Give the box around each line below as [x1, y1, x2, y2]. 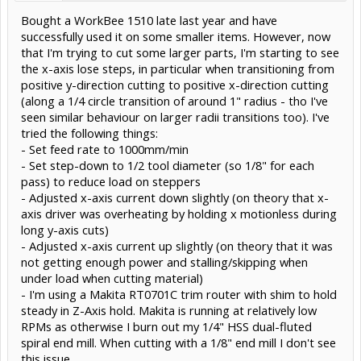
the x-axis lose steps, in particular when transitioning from [21, 60, 334, 77]
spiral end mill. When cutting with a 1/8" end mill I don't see [21, 334, 336, 351]
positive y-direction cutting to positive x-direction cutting [21, 76, 329, 93]
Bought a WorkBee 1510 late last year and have [21, 11, 277, 28]
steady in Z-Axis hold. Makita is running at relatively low [21, 301, 317, 318]
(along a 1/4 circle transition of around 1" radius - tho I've [21, 92, 328, 109]
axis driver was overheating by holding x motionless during [21, 205, 337, 222]
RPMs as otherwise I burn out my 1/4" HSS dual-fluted [21, 317, 312, 334]
